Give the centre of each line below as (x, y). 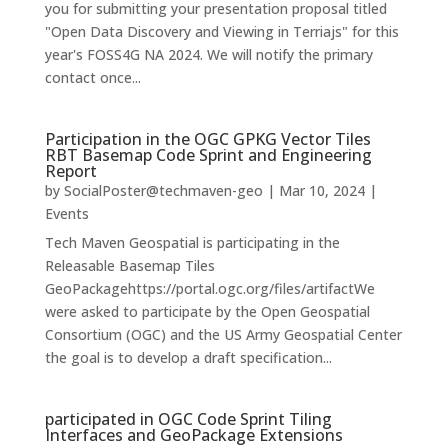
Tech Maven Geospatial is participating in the (192, 243)
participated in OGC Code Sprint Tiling (188, 419)
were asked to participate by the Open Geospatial (207, 312)
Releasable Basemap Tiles (129, 266)
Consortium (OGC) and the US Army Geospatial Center (223, 335)
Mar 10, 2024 (321, 191)
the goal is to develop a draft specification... (188, 358)
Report (70, 171)
